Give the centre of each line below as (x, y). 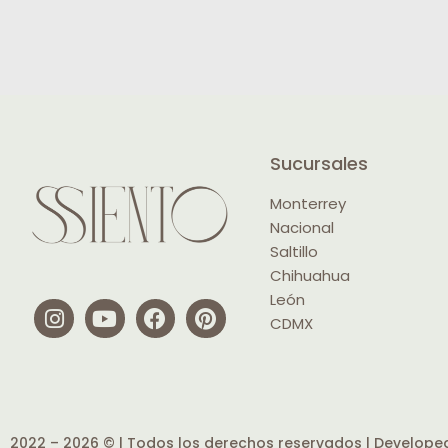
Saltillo (294, 252)
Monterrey (308, 204)
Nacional (302, 228)
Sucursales (319, 164)
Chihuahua (310, 276)
